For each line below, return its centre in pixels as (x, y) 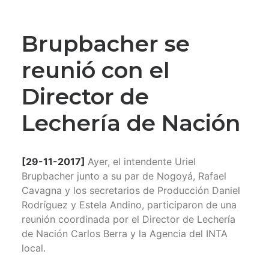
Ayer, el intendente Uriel (142, 162)
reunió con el (96, 70)
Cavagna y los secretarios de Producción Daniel (131, 191)
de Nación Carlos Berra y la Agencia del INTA (125, 234)
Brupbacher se (106, 44)
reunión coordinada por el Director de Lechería (128, 219)
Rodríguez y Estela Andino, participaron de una (129, 205)
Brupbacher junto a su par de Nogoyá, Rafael (124, 176)
